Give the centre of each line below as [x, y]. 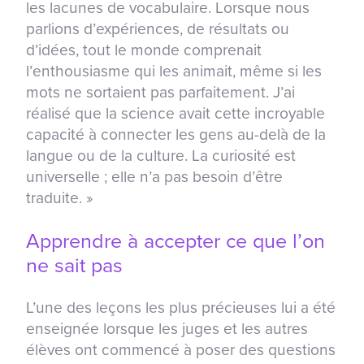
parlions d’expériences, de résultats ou [158, 29]
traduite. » [59, 198]
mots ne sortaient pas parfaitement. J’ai [160, 93]
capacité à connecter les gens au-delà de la [176, 135]
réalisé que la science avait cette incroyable [175, 114]
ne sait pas [74, 266]
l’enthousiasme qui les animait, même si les [174, 71]
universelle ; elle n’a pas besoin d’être [154, 177]
